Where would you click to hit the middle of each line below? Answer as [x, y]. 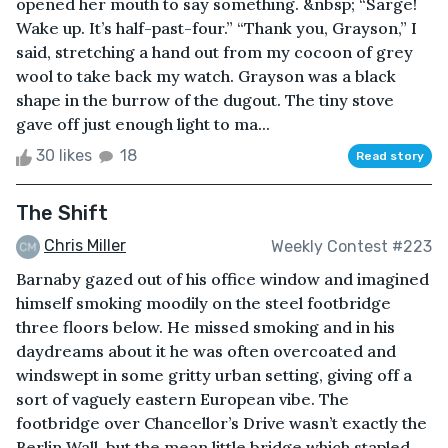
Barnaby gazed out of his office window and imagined [222, 279]
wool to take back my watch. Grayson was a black [206, 76]
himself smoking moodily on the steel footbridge [203, 303]
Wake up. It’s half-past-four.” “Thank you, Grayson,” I [216, 28]
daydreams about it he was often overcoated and [206, 351]
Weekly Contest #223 [351, 246]
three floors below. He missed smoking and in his [205, 327]
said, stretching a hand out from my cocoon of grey [214, 52]
